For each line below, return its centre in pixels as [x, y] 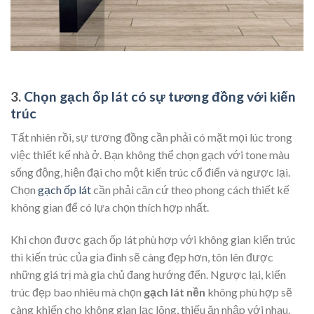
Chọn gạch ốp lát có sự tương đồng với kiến [160, 96]
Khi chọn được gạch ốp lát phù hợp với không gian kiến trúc [153, 240]
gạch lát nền [175, 292]
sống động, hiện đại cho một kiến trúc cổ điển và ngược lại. [150, 172]
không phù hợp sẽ [249, 292]
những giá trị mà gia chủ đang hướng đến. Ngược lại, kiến [148, 275]
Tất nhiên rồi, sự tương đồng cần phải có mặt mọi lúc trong [151, 137]
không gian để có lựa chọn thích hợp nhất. [110, 207]
